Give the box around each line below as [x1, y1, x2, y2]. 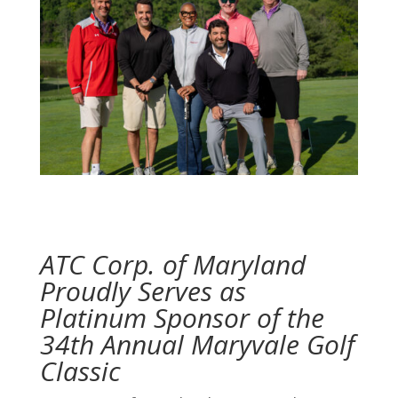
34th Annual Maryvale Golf [39, 325, 354, 362]
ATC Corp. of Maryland [39, 245, 306, 283]
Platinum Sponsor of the [39, 298, 324, 336]
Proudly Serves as [39, 272, 246, 309]
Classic [39, 352, 121, 389]
